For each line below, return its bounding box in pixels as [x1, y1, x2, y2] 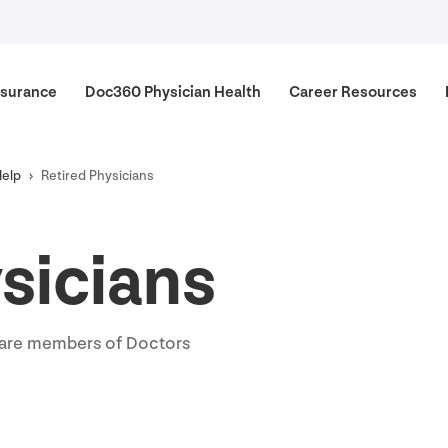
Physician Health [140, 82, 261, 102]
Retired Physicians [41, 167, 154, 185]
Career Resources [288, 82, 417, 102]
